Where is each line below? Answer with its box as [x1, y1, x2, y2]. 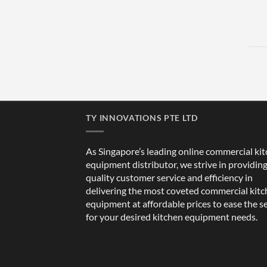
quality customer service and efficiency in [86, 172, 253, 183]
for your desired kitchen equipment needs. [86, 211, 258, 222]
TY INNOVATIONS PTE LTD [86, 113, 198, 123]
